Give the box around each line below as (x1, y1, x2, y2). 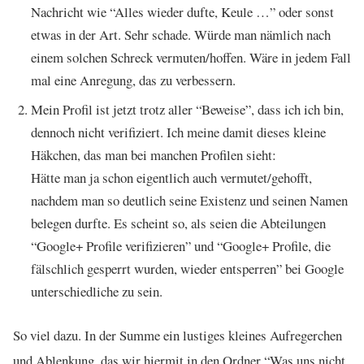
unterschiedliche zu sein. (31, 281, 162, 301)
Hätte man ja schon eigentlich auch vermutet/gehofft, (31, 167, 312, 187)
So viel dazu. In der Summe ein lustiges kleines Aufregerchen (13, 325, 342, 344)
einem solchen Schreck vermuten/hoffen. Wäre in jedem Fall (31, 47, 351, 67)
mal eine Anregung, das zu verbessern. (31, 70, 236, 89)
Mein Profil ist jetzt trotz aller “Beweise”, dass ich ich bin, (31, 99, 344, 119)
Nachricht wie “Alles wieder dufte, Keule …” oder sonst (31, 2, 334, 21)
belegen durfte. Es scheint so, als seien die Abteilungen (31, 213, 326, 232)
